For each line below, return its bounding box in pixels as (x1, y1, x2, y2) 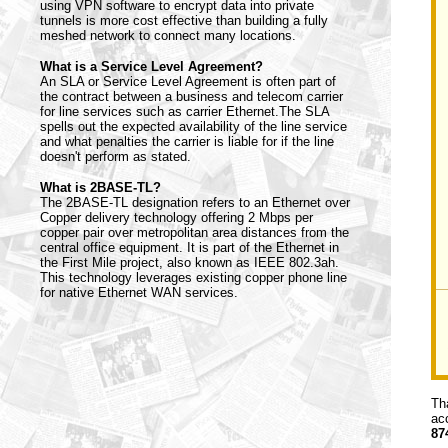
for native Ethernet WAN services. (40, 285, 238, 300)
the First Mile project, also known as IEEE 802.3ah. (40, 255, 339, 270)
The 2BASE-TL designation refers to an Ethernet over (40, 195, 350, 210)
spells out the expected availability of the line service (40, 119, 347, 134)
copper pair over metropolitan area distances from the (40, 225, 349, 240)
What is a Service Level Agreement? (40, 59, 263, 74)
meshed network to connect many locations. (40, 28, 296, 43)
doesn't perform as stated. (40, 149, 191, 164)
